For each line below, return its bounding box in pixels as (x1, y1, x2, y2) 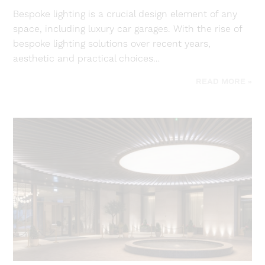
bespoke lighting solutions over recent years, (13, 38, 211, 50)
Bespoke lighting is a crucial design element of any (13, 8, 238, 21)
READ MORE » (195, 77, 252, 87)
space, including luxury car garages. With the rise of (13, 23, 243, 35)
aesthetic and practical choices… (13, 53, 160, 65)
